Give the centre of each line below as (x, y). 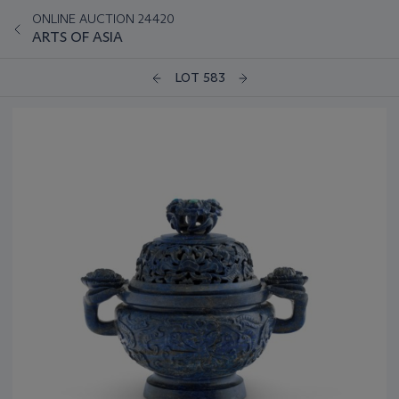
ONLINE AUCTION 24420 (103, 19)
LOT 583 (199, 78)
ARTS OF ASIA (77, 37)
